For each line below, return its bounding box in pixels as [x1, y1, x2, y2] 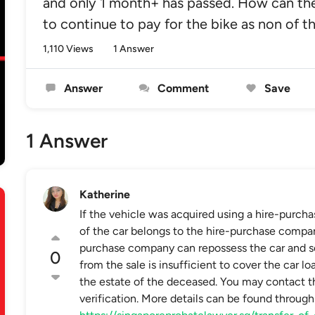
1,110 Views [42, 43, 94, 55]
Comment [155, 82, 210, 95]
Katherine [79, 188, 130, 201]
